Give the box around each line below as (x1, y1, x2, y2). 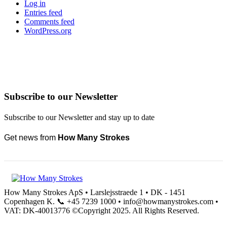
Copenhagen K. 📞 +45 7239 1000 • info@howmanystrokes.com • (4, 197, 218, 206)
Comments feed (24, 17, 74, 26)
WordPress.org (24, 26, 71, 35)
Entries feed (24, 8, 62, 17)
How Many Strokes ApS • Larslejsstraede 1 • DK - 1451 (4, 187, 185, 197)
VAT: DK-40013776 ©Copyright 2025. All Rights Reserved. (4, 206, 199, 215)
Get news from (4, 133, 58, 142)
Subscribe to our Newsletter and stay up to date (4, 113, 155, 122)
